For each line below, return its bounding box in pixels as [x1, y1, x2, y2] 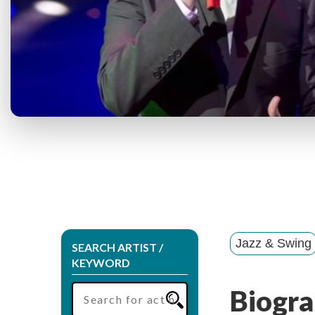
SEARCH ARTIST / [72, 240, 163, 254]
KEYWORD [72, 255, 130, 269]
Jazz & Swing [236, 236, 311, 250]
